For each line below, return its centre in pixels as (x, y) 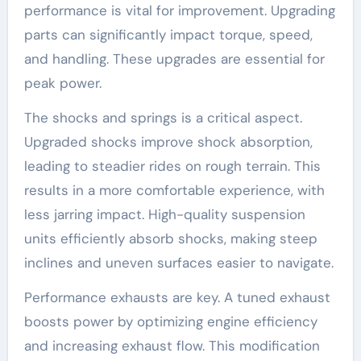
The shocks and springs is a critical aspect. (163, 118)
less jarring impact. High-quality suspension (164, 215)
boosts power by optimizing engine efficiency (170, 322)
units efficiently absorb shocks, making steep (170, 239)
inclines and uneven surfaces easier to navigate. (178, 263)
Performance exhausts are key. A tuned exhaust (177, 298)
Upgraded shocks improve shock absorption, (168, 142)
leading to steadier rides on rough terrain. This (172, 166)
